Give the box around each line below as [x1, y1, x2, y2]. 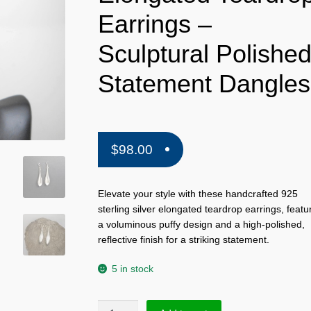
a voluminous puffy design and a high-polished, [97, 219, 305, 230]
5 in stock [112, 264, 154, 275]
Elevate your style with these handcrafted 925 [97, 188, 298, 199]
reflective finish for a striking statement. [97, 234, 269, 245]
